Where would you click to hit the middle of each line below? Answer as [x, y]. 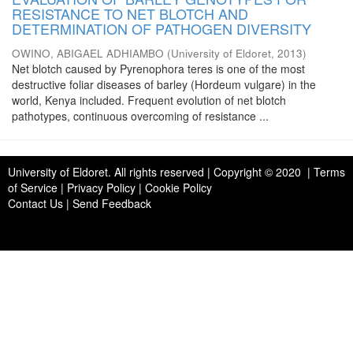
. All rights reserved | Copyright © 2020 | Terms [227, 172]
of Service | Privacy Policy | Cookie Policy [110, 188]
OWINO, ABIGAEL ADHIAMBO [88, 53]
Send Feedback [112, 203]
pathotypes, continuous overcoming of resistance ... [140, 116]
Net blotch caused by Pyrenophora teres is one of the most [158, 69]
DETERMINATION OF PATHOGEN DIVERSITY [162, 28]
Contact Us [35, 203]
